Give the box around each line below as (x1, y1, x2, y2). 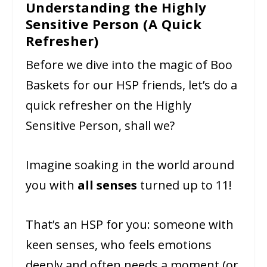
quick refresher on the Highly (25, 97, 191, 114)
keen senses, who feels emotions (25, 237, 212, 253)
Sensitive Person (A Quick (25, 15, 202, 33)
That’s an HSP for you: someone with (25, 216, 234, 233)
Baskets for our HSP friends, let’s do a (25, 77, 237, 94)
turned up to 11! (136, 177, 232, 194)
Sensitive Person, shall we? (25, 117, 175, 134)
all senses (77, 177, 137, 194)
